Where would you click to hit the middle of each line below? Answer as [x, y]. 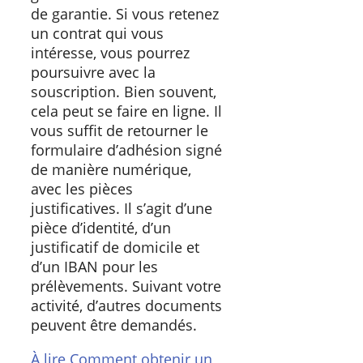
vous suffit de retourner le [120, 131]
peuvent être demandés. [114, 325]
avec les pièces [82, 189]
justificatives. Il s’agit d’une [122, 209]
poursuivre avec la [93, 73]
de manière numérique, [111, 170]
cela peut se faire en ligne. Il [126, 111]
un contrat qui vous [97, 34]
